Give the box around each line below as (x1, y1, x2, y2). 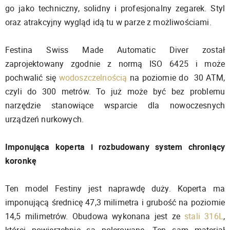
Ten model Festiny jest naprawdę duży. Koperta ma (5, 183, 225, 195)
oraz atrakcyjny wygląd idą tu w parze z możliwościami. (5, 16, 214, 28)
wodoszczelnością (59, 72, 127, 84)
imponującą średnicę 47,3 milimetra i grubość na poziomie (5, 197, 225, 208)
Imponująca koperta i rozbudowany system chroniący (5, 141, 225, 153)
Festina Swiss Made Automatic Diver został (5, 44, 225, 56)
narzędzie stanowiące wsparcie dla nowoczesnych (5, 100, 225, 111)
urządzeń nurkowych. (5, 113, 86, 125)
